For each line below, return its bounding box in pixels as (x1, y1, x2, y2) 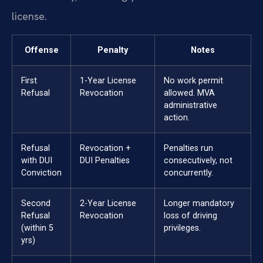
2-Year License (80, 198, 136, 209)
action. (164, 113, 190, 123)
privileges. (164, 223, 201, 234)
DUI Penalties (80, 156, 130, 166)
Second (21, 198, 50, 209)
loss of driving (164, 211, 217, 221)
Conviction (21, 168, 62, 178)
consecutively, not (164, 156, 232, 166)
